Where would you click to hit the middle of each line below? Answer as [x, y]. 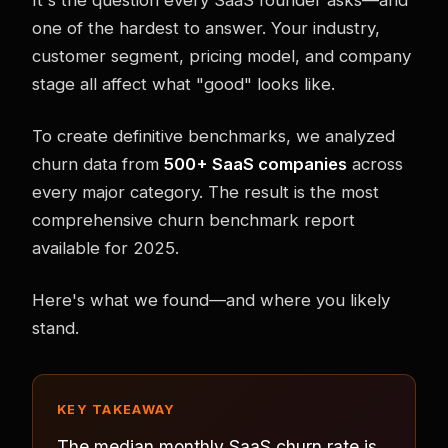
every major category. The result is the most [205, 191]
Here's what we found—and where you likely [211, 299]
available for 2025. [105, 247]
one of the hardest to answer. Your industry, [206, 27]
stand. [55, 327]
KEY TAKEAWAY [116, 409]
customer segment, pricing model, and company [221, 55]
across [375, 163]
